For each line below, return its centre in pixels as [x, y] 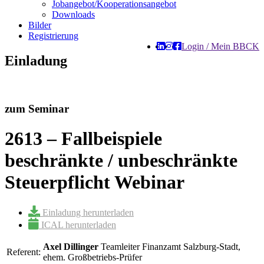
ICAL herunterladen [77, 225]
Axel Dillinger [71, 247]
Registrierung [53, 36]
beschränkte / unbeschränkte [121, 160]
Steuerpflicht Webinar [95, 182]
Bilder [40, 25]
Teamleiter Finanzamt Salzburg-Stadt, [169, 247]
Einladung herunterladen [87, 213]
